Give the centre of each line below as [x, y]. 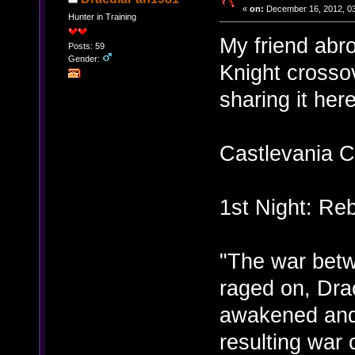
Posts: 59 [86, 46]
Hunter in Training [102, 16]
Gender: [85, 59]
